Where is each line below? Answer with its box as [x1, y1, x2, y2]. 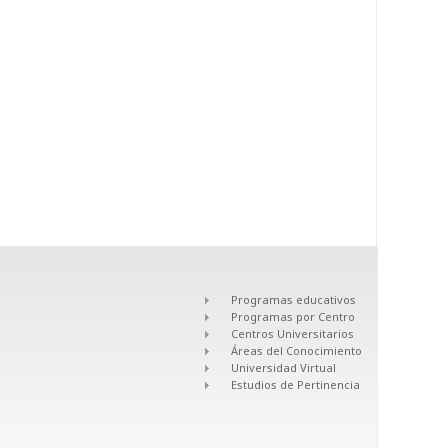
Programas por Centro [231, 308, 355, 324]
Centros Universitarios [231, 325, 354, 341]
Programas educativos [231, 291, 356, 307]
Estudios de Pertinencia [231, 376, 360, 392]
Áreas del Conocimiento [231, 342, 362, 358]
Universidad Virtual [231, 359, 336, 375]
